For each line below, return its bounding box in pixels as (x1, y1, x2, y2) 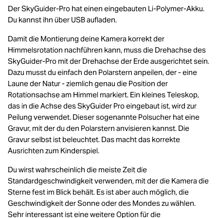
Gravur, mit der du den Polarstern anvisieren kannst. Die (8, 124, 189, 133)
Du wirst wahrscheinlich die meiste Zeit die (8, 165, 147, 174)
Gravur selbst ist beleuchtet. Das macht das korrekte (8, 135, 180, 144)
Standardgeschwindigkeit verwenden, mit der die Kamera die (8, 176, 209, 185)
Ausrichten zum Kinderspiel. (8, 146, 99, 155)
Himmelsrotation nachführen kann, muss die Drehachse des (8, 45, 206, 54)
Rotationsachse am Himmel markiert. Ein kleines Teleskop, (8, 90, 199, 99)
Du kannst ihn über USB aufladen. (8, 15, 117, 24)
